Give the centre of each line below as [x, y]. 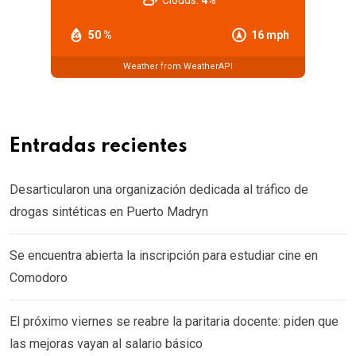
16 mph [270, 35]
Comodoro [39, 277]
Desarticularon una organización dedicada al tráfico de [159, 189]
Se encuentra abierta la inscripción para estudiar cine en [164, 255]
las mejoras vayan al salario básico [106, 343]
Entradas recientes [99, 146]
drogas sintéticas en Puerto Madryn [109, 211]
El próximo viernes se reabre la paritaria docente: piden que [174, 321]
